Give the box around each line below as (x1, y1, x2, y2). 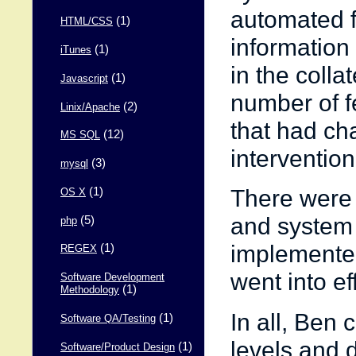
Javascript (60, 72, 108, 84)
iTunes (60, 44, 91, 56)
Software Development (60, 272, 164, 284)
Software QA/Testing (60, 312, 156, 324)
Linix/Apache (60, 101, 120, 113)
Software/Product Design (60, 341, 175, 353)
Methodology (60, 284, 119, 296)
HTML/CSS (60, 16, 113, 28)
